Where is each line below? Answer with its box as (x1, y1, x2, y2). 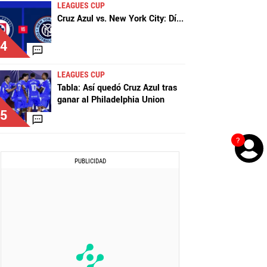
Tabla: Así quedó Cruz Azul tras (57, 82, 177, 95)
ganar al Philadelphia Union (57, 94, 164, 107)
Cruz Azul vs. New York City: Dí (57, 13, 176, 26)
